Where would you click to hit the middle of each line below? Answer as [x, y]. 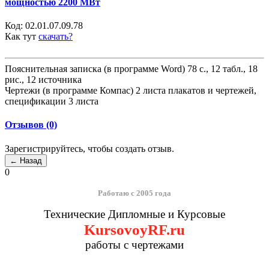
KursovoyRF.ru [134, 229]
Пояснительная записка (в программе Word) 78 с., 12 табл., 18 [131, 69]
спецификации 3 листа [52, 101]
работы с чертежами [134, 244]
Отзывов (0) [31, 125]
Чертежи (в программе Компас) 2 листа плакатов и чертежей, [131, 91]
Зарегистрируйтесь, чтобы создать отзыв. [89, 148]
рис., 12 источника [43, 80]
